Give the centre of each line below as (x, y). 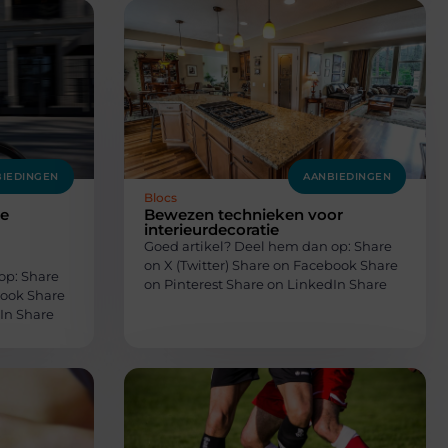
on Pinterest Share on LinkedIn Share (265, 283)
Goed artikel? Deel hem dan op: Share (267, 245)
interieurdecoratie (211, 229)
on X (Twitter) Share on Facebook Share (270, 264)
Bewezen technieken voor (243, 214)
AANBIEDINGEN (347, 176)
